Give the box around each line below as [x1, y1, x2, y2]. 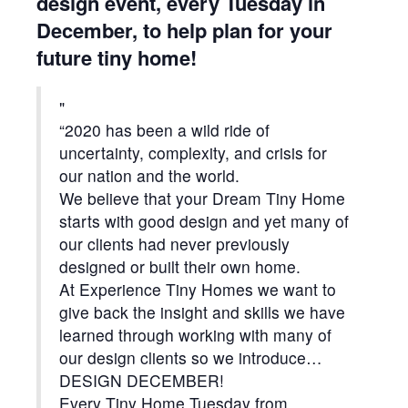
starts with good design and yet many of [59, 209, 349, 232]
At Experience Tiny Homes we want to [59, 277, 336, 301]
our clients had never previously [59, 231, 290, 255]
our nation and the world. [59, 163, 240, 187]
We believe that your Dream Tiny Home [59, 186, 345, 209]
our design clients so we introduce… [59, 345, 322, 369]
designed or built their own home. [59, 254, 301, 278]
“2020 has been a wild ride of [59, 117, 270, 141]
